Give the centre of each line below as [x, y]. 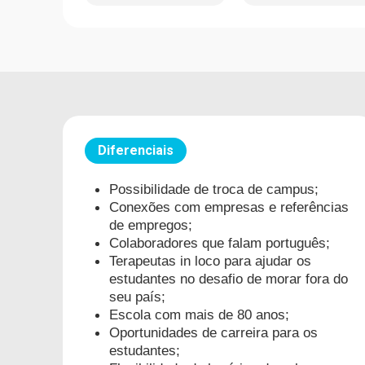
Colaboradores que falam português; [220, 242]
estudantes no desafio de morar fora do [229, 278]
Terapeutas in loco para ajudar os [211, 260]
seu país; [138, 296]
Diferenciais [136, 150]
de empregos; [151, 224]
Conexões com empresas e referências [229, 207]
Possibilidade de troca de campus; [214, 189]
